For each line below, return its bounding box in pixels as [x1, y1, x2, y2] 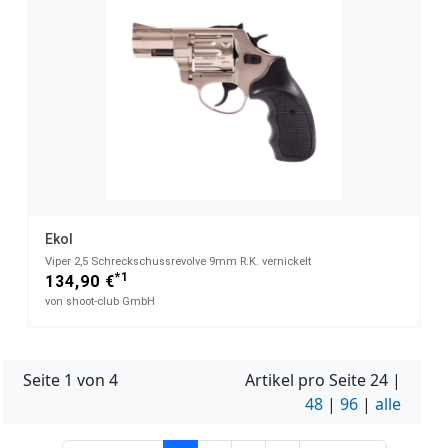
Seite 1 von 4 [23, 368, 118, 391]
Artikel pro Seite [245, 368, 370, 391]
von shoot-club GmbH [45, 294, 155, 308]
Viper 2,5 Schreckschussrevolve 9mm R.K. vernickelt [45, 254, 311, 268]
